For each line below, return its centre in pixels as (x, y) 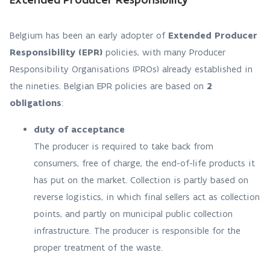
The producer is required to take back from (124, 146)
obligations (36, 103)
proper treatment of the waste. (106, 247)
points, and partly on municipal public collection (133, 214)
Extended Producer (213, 35)
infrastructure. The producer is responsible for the (137, 231)
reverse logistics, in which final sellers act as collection (147, 197)
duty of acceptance (79, 129)
